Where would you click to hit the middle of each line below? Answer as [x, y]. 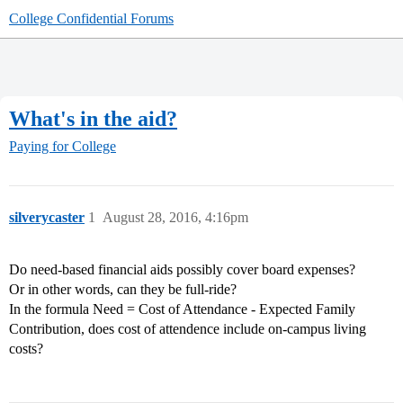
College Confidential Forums [91, 18]
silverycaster [47, 218]
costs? [26, 349]
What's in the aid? [93, 118]
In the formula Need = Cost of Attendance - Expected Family [182, 309]
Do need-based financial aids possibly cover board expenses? [182, 270]
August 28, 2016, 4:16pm [175, 218]
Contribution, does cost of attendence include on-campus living [188, 329]
